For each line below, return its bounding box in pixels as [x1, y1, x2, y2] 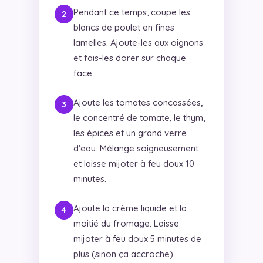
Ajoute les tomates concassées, [73, 97, 203, 109]
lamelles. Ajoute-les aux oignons [73, 37, 203, 49]
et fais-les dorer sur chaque [73, 52, 186, 64]
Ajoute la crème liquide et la [73, 203, 187, 214]
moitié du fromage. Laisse [73, 218, 179, 230]
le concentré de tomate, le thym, [73, 112, 205, 124]
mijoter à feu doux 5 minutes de [73, 233, 201, 245]
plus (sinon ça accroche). [73, 248, 175, 260]
